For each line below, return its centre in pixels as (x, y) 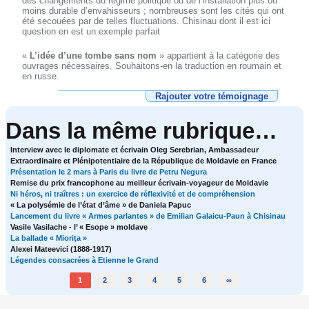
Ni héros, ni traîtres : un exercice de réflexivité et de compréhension (133, 194)
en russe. (41, 77)
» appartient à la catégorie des (219, 56)
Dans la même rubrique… (141, 131)
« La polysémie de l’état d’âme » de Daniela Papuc (101, 205)
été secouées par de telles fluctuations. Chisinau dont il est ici (147, 21)
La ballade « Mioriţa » (49, 238)
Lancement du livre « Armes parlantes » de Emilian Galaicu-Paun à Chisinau (148, 216)
